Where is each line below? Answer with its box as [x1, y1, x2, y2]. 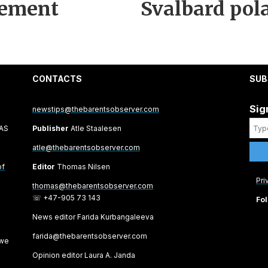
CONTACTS [32, 74, 82, 84]
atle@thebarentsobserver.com [32, 142, 140, 152]
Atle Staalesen [68, 123, 121, 133]
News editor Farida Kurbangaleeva [32, 212, 154, 221]
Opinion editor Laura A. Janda [32, 250, 135, 260]
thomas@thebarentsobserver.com [32, 181, 153, 190]
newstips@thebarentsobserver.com [32, 104, 159, 114]
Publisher [32, 123, 69, 133]
